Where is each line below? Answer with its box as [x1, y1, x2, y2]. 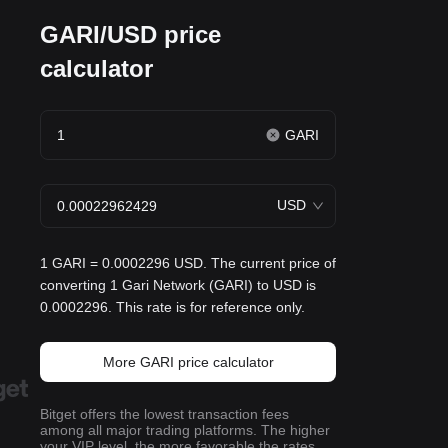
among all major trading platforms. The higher [40, 422, 330, 438]
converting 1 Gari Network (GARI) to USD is [40, 277, 316, 293]
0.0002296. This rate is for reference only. [40, 299, 305, 315]
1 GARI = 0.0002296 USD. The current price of [40, 255, 336, 271]
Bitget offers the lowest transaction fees [40, 406, 289, 422]
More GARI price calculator [102, 354, 274, 370]
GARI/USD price [40, 21, 221, 48]
